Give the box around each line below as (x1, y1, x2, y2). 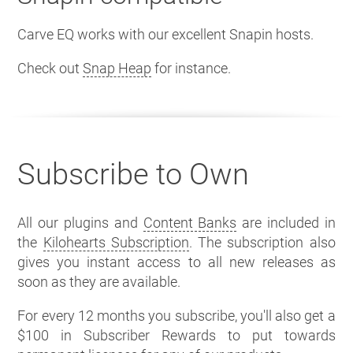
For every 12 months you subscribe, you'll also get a (17, 307, 336, 324)
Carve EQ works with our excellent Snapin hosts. (17, 25, 314, 43)
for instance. (151, 59, 232, 76)
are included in (236, 214, 336, 231)
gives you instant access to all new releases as (17, 253, 336, 270)
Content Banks (143, 214, 237, 231)
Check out (17, 59, 84, 76)
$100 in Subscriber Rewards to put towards (17, 326, 336, 344)
